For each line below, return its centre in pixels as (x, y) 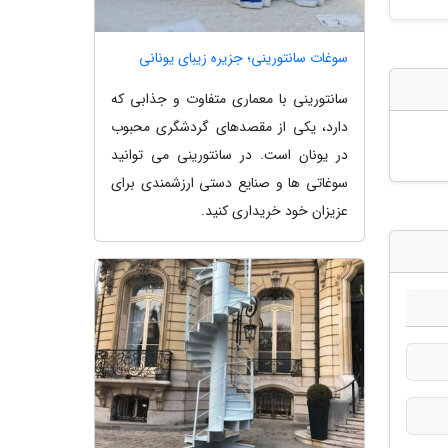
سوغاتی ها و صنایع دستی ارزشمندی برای (229, 183)
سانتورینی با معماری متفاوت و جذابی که (229, 99)
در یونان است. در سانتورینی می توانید (229, 155)
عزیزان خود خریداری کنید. (274, 211)
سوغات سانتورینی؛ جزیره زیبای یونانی (243, 58)
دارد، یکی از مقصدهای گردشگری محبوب (229, 127)
